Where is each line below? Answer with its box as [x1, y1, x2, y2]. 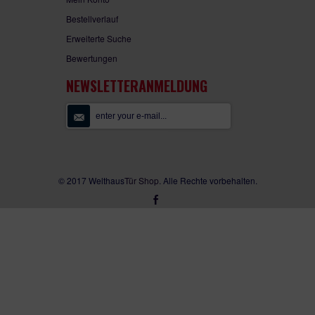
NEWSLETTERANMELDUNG [66, 75, 207, 96]
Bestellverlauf [66, 13, 118, 25]
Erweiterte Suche [66, 32, 131, 44]
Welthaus [88, 174, 124, 186]
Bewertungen [66, 52, 117, 64]
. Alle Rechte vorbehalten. [158, 174, 257, 186]
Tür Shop [124, 174, 159, 186]
